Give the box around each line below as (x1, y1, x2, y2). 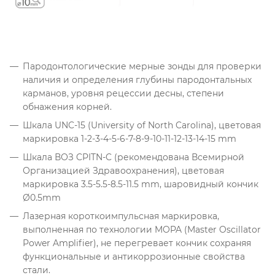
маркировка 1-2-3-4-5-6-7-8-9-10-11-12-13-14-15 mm (23, 133, 236, 144)
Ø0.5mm (23, 192, 61, 203)
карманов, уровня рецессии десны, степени (23, 87, 224, 99)
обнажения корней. (23, 101, 112, 112)
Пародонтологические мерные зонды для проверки (23, 60, 261, 72)
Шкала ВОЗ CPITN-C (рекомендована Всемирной (23, 151, 244, 163)
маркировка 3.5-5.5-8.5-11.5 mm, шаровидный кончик (23, 178, 258, 190)
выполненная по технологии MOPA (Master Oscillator (23, 223, 261, 235)
